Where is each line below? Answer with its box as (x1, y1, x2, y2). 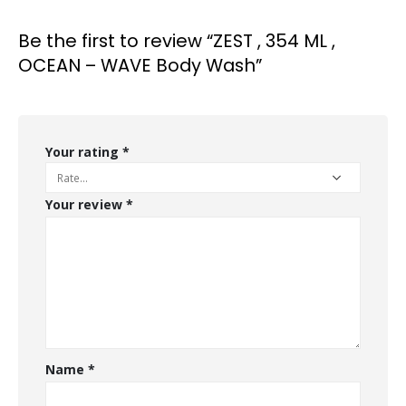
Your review (45, 195, 126, 213)
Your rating (45, 142, 122, 160)
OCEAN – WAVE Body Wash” (18, 52, 262, 78)
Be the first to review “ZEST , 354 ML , (18, 27, 335, 53)
